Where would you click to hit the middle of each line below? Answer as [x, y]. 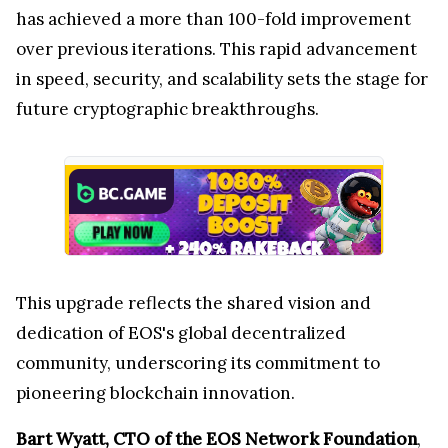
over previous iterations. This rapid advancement [216, 48]
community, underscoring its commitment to [198, 362]
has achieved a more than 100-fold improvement [213, 18]
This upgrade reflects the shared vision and [193, 302]
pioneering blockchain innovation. [155, 392]
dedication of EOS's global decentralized [181, 332]
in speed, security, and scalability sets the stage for [222, 78]
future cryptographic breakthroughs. [167, 108]
